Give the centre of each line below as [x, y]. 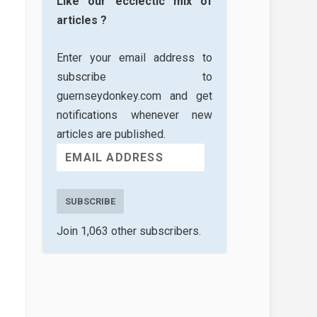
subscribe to [135, 76]
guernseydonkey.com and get [135, 96]
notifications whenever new [135, 115]
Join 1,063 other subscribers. [129, 231]
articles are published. [111, 134]
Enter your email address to [135, 57]
